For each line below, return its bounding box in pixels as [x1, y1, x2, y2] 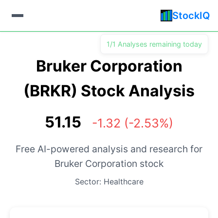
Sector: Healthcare [74, 177, 144, 186]
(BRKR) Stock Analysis [23, 81, 195, 100]
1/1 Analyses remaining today [107, 40, 202, 48]
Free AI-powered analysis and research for [16, 143, 202, 155]
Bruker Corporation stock [54, 158, 163, 169]
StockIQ [172, 10, 210, 21]
